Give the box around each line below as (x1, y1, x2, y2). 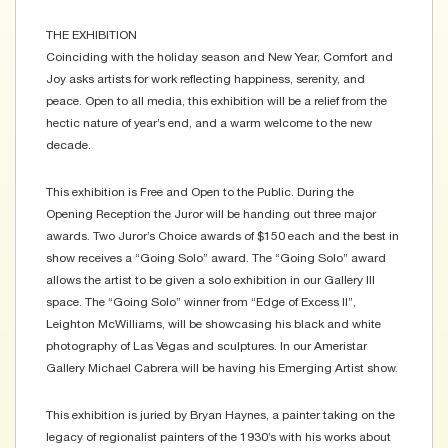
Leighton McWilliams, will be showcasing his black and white (46, 317, 381, 332)
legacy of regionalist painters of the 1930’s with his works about (46, 430, 391, 445)
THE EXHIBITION (46, 28, 137, 43)
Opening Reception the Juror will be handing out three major (46, 207, 376, 222)
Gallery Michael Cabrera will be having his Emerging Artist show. (46, 361, 398, 376)
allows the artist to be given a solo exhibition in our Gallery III (46, 273, 375, 288)
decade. (46, 138, 91, 153)
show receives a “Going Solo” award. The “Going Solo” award (46, 251, 386, 266)
